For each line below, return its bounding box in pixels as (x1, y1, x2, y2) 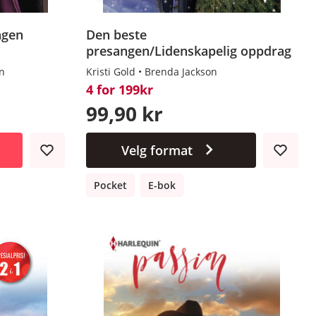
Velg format (121, 141, 193, 159)
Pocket (93, 178, 127, 192)
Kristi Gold (85, 64, 135, 78)
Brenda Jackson (144, 64, 217, 78)
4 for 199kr (85, 80, 153, 98)
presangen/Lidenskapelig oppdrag (85, 42, 291, 59)
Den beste (85, 25, 147, 43)
